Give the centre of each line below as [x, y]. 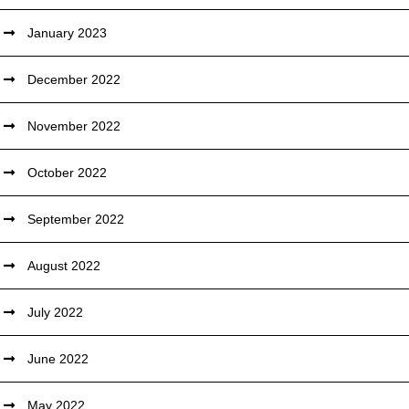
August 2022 [64, 266]
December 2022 [74, 79]
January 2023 [68, 33]
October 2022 [68, 173]
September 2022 [76, 219]
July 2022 [56, 312]
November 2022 [74, 126]
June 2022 [58, 359]
